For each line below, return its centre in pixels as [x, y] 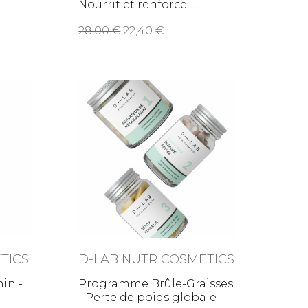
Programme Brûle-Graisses [156, 284]
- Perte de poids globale [148, 298]
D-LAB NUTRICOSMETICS [157, 260]
